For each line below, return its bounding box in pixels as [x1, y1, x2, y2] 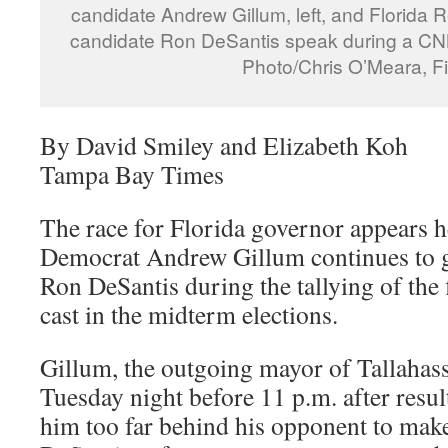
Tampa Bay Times [40, 157, 224, 192]
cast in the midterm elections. [40, 297, 338, 332]
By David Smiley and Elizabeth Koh [40, 128, 408, 163]
